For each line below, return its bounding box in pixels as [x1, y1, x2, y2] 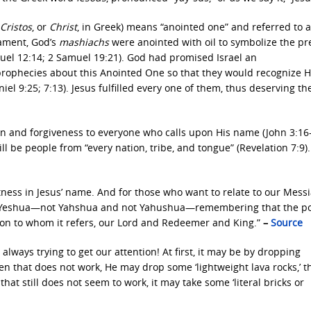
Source [271, 216, 303, 229]
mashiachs [59, 35, 112, 49]
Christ [49, 20, 77, 33]
